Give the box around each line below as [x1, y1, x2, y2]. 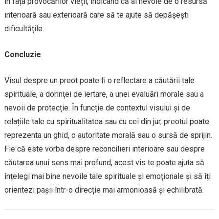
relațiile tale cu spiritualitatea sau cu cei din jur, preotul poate [4, 116, 209, 126]
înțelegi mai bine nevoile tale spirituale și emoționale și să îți [4, 171, 211, 181]
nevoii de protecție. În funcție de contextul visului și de [4, 103, 190, 112]
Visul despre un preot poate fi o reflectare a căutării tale [4, 75, 195, 85]
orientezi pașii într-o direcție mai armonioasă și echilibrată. [4, 185, 204, 195]
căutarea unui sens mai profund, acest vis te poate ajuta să [4, 157, 204, 167]
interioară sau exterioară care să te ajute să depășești [4, 10, 189, 20]
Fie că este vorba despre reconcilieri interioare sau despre [4, 144, 205, 153]
